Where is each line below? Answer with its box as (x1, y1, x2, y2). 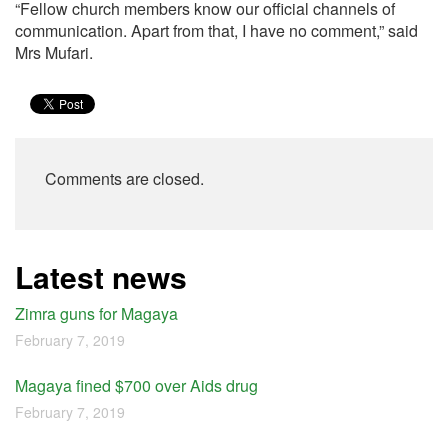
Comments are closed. (45, 167, 204, 190)
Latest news (15, 255, 187, 298)
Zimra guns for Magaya (15, 302, 178, 325)
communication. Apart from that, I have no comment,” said (15, 19, 418, 42)
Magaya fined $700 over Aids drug (15, 374, 258, 397)
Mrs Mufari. (15, 41, 93, 64)
